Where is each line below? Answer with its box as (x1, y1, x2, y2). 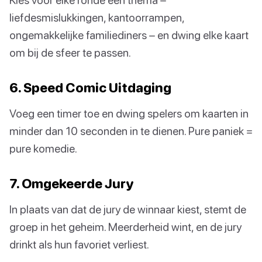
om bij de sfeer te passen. (9, 46, 131, 60)
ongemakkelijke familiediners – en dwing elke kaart (9, 28, 249, 42)
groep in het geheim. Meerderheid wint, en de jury (9, 220, 242, 234)
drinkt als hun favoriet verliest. (9, 237, 149, 251)
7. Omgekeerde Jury (9, 175, 134, 192)
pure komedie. (9, 142, 77, 156)
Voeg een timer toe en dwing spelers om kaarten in (9, 106, 249, 120)
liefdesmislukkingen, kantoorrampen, (9, 11, 184, 25)
